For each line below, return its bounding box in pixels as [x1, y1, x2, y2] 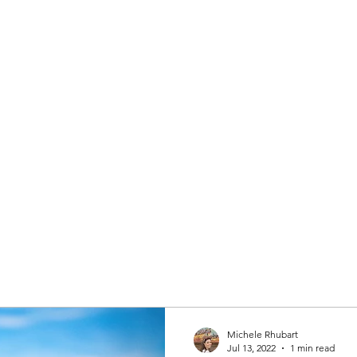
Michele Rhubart [227, 328, 298, 340]
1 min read [290, 342, 335, 354]
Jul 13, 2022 [227, 342, 276, 354]
